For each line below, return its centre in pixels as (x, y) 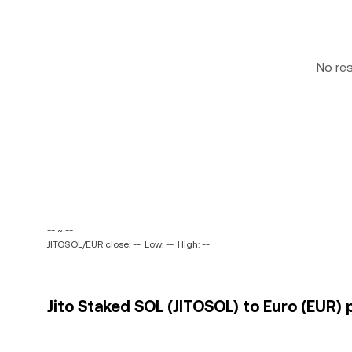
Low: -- (159, 244)
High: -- (194, 244)
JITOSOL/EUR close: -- (94, 244)
